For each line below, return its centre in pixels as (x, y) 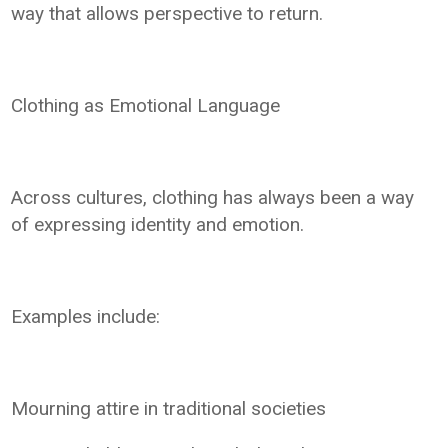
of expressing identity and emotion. (158, 225)
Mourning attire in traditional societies (169, 409)
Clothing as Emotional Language (146, 106)
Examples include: (86, 317)
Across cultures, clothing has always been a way (213, 198)
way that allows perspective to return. (167, 14)
